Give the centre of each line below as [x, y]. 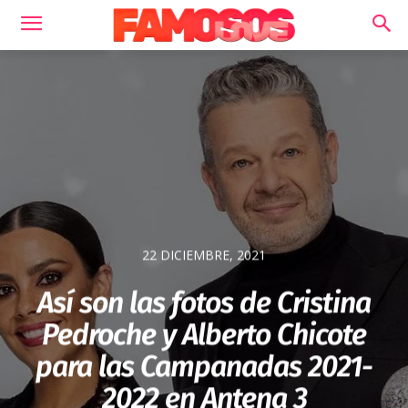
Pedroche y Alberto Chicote [204, 335]
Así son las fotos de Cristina [204, 303]
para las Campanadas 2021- [204, 367]
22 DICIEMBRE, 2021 [204, 255]
